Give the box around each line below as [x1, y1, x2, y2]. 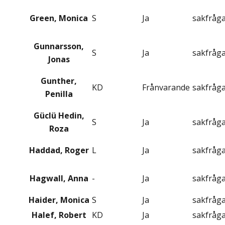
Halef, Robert [31, 209, 86, 221]
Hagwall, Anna [29, 173, 88, 184]
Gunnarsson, [34, 41, 84, 52]
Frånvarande [142, 82, 190, 93]
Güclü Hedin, [33, 110, 84, 122]
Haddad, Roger [29, 145, 89, 156]
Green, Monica [30, 13, 88, 24]
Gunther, [41, 75, 77, 87]
